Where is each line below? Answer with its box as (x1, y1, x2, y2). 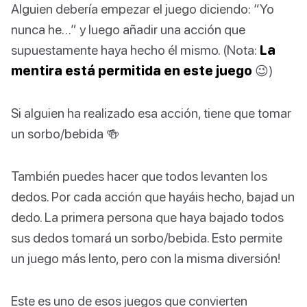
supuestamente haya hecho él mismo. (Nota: (11, 42, 260, 58)
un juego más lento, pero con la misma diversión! (11, 250, 280, 267)
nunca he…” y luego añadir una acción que (11, 21, 245, 38)
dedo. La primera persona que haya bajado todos (11, 209, 284, 225)
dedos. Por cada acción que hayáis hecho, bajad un (11, 188, 295, 205)
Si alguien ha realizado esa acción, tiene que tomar (11, 105, 291, 121)
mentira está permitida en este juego (11, 62, 252, 79)
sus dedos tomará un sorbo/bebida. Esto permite (11, 230, 282, 246)
